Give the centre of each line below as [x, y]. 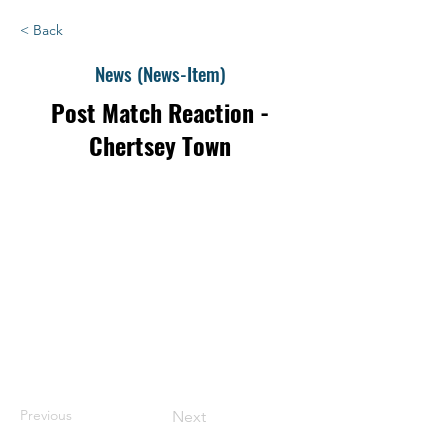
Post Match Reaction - [160, 111]
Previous [46, 414]
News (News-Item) [160, 72]
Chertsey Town [160, 144]
